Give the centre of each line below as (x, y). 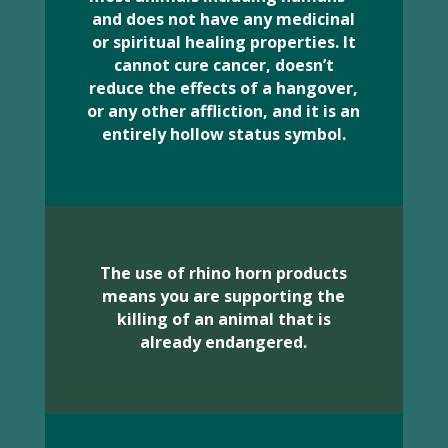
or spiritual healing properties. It (223, 42)
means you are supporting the (224, 296)
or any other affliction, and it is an (224, 111)
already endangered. (224, 342)
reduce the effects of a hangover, (224, 88)
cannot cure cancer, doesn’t (223, 65)
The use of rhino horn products (224, 273)
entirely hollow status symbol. (223, 134)
